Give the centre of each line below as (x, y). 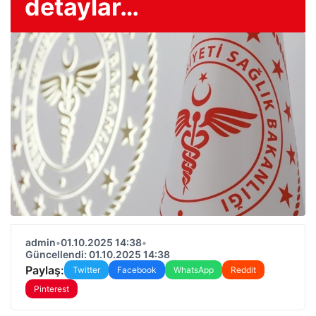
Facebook (137, 270)
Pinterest (51, 289)
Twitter (86, 270)
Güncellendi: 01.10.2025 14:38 (98, 254)
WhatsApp (194, 270)
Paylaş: (45, 270)
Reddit (243, 270)
